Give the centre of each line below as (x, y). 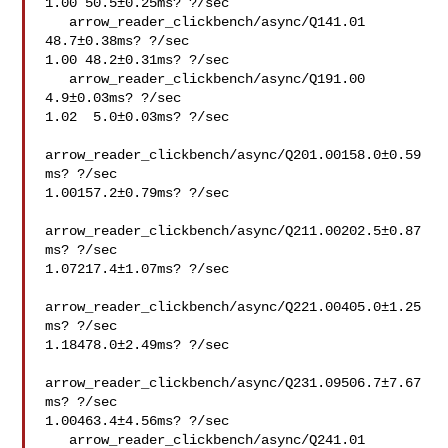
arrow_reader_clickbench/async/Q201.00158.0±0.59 (233, 155)
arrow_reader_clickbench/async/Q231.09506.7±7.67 (233, 383)
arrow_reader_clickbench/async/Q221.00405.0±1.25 (233, 307)
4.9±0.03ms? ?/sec (113, 98)
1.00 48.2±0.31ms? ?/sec (137, 60)
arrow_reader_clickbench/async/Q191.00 (57, 79)
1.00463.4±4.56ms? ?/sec (137, 421)
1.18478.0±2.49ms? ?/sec (137, 345)
